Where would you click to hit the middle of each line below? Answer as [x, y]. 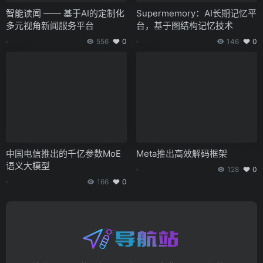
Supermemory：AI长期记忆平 [196, 13]
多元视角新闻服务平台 [50, 26]
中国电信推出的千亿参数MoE [63, 153]
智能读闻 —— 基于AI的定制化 [65, 13]
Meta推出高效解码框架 [182, 153]
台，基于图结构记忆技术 [185, 26]
